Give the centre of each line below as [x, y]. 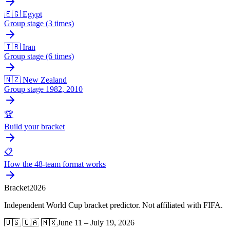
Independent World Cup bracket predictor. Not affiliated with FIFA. [113, 205]
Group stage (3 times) [39, 23]
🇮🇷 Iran [20, 47]
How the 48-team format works [55, 164]
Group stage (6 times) [39, 56]
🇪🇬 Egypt [23, 14]
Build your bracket [34, 126]
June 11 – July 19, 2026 [96, 222]
